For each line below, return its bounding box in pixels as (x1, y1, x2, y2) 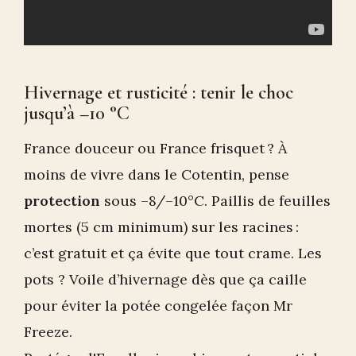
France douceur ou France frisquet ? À (24, 138, 287, 157)
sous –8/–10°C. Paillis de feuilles (100, 191, 331, 210)
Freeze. (24, 322, 72, 341)
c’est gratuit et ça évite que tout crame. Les (24, 243, 322, 262)
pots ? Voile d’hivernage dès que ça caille (24, 269, 307, 288)
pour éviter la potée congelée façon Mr (24, 296, 292, 315)
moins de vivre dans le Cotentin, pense (24, 164, 289, 184)
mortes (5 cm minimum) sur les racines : (24, 217, 299, 236)
